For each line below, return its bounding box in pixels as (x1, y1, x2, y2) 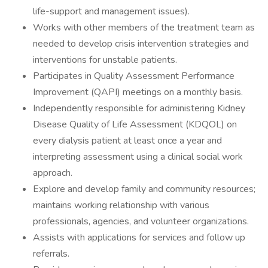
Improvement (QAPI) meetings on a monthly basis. (33, 86, 243, 99)
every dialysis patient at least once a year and (33, 134, 222, 147)
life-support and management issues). (33, 5, 190, 18)
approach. (33, 166, 72, 179)
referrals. (33, 247, 69, 260)
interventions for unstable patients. (33, 53, 177, 66)
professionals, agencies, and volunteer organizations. (33, 215, 249, 228)
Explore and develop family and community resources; (33, 182, 255, 196)
